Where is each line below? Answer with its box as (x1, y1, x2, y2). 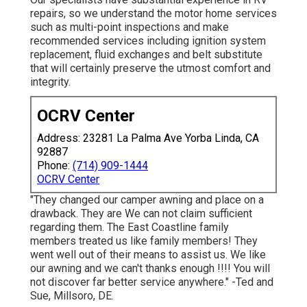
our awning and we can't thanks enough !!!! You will (30, 261, 270, 275)
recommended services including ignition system (30, 34, 266, 47)
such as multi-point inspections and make (30, 20, 229, 34)
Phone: (37, 158, 73, 172)
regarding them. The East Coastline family (30, 220, 229, 234)
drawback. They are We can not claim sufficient (30, 206, 252, 220)
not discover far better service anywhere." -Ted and (30, 275, 273, 288)
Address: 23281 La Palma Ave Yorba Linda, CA (37, 131, 259, 145)
